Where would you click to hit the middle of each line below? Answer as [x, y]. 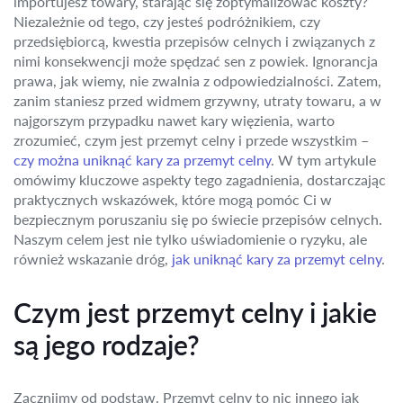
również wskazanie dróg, [93, 259]
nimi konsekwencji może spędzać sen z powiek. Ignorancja [196, 61]
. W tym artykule [323, 160]
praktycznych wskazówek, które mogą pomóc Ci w [173, 199]
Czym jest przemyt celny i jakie [195, 312]
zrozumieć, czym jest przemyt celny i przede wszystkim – [191, 140]
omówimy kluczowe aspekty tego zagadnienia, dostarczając [200, 179]
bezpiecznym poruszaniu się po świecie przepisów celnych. [198, 219]
